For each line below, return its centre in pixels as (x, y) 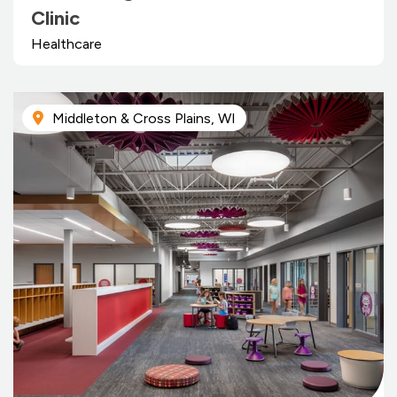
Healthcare (66, 43)
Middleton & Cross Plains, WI (144, 118)
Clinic (55, 18)
